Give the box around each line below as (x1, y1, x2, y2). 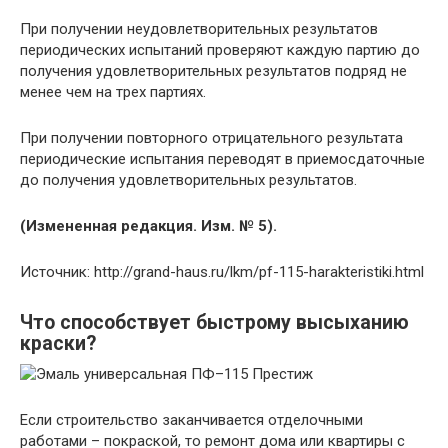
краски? (20, 332, 96, 355)
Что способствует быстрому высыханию (20, 311, 409, 334)
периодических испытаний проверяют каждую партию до (20, 40, 420, 59)
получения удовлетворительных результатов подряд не (20, 61, 407, 80)
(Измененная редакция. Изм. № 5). (20, 216, 277, 235)
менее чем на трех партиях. (20, 82, 206, 101)
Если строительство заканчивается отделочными (20, 410, 363, 429)
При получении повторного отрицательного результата (20, 128, 403, 147)
